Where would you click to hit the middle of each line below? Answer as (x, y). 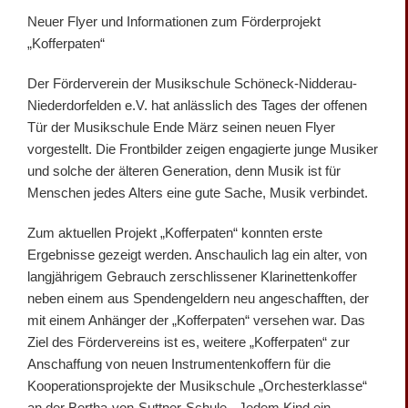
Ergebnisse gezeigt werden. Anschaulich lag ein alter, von (197, 254)
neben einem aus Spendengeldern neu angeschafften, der (198, 298)
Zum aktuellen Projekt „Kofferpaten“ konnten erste (175, 232)
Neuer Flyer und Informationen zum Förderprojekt (174, 21)
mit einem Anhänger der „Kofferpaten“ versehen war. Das (196, 320)
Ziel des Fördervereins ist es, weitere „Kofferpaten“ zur (189, 342)
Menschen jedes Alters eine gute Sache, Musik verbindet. (198, 192)
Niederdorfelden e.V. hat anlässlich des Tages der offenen (197, 105)
